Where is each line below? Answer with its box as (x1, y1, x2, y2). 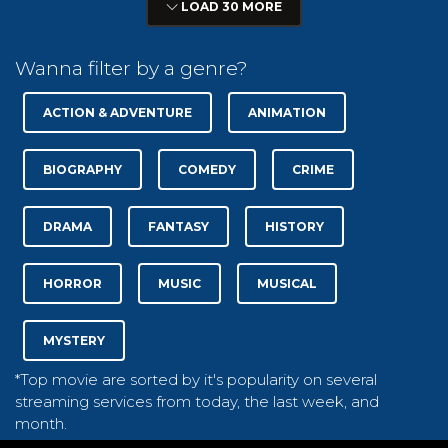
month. (15, 413, 67, 433)
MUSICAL (257, 275, 317, 291)
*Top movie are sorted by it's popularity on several (15, 369, 377, 389)
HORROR (43, 275, 102, 291)
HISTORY (265, 218, 324, 234)
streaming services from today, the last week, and (15, 391, 379, 411)
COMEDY (178, 161, 236, 177)
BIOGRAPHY (43, 161, 122, 177)
